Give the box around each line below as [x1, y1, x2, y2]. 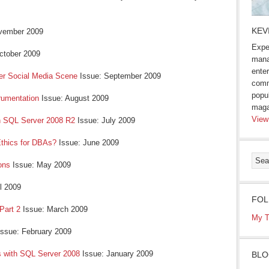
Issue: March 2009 [23, 205, 90, 214]
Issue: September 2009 [77, 71, 163, 80]
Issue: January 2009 [80, 249, 153, 258]
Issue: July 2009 [75, 116, 138, 125]
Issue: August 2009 [39, 94, 109, 103]
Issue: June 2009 [56, 138, 121, 147]
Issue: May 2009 [10, 160, 73, 169]
